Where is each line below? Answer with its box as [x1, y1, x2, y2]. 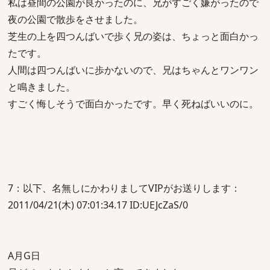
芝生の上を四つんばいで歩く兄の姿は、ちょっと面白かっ [8, 30, 259, 43]
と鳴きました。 [8, 80, 75, 93]
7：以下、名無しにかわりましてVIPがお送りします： [8, 181, 240, 195]
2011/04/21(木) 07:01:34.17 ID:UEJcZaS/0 [8, 198, 188, 212]
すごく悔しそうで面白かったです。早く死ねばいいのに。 [8, 97, 259, 110]
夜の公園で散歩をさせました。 [8, 13, 143, 26]
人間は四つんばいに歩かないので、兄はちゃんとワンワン [8, 63, 259, 77]
